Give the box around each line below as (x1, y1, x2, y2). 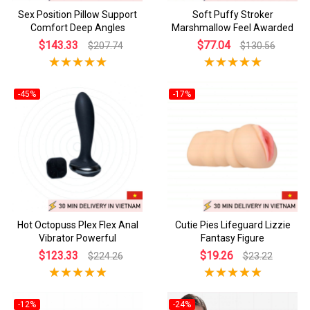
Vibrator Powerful (39, 232, 116, 244)
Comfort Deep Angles (30, 22, 125, 33)
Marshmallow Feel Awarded (172, 22, 293, 33)
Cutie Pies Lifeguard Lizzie (174, 219, 291, 230)
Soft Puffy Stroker (192, 9, 273, 20)
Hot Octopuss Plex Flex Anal (17, 219, 138, 230)
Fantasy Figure (201, 232, 264, 244)
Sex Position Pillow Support (18, 9, 137, 20)
